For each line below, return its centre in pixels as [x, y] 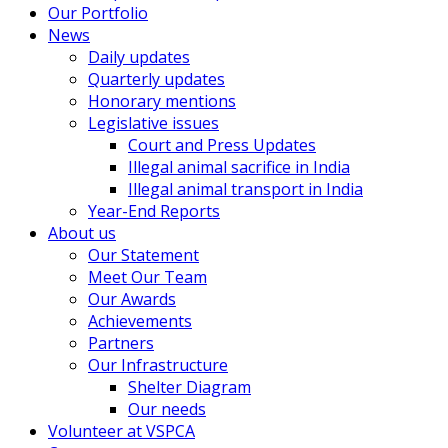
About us [82, 233]
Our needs [167, 409]
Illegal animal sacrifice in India [239, 167]
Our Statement [143, 255]
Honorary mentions [162, 101]
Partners [121, 343]
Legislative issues [153, 123]
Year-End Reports [154, 211]
